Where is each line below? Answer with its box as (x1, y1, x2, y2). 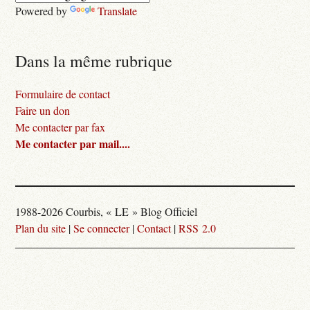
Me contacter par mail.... (15, 136, 131, 152)
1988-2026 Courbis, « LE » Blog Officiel (15, 204, 198, 219)
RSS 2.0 (179, 221, 217, 236)
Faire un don (15, 103, 71, 118)
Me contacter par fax (15, 120, 106, 135)
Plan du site (15, 221, 66, 236)
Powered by (15, 3, 71, 19)
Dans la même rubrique (15, 50, 173, 73)
